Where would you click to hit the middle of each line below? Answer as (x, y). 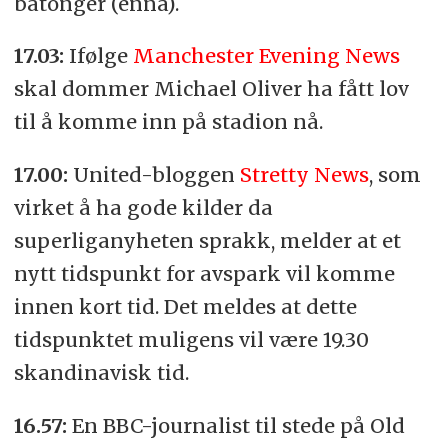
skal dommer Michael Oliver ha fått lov (211, 89)
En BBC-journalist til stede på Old (238, 426)
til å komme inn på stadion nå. (168, 122)
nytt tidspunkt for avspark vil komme (204, 274)
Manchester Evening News (266, 56)
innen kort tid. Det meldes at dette (185, 307)
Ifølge (100, 56)
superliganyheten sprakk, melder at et (207, 241)
